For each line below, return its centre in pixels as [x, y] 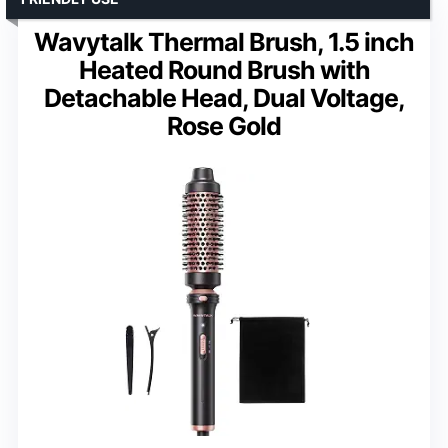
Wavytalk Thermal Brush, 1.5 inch [224, 41]
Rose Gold [224, 125]
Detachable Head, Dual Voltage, [224, 97]
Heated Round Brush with [224, 69]
